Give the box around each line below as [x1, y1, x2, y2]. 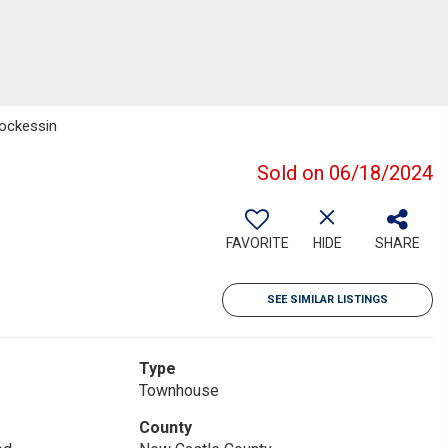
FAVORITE [225, 235, 289, 251]
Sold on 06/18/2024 [257, 161, 433, 185]
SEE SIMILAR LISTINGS [267, 293, 388, 306]
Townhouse [138, 381, 219, 400]
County [138, 418, 192, 437]
